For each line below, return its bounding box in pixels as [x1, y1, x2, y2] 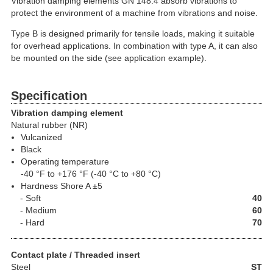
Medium [26, 205, 57, 215]
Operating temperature [21, 156, 109, 166]
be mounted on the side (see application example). [11, 53, 207, 63]
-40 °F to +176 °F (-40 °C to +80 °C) [21, 168, 161, 179]
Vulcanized [21, 132, 62, 142]
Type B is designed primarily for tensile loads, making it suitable [11, 29, 255, 38]
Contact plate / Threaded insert [11, 249, 140, 260]
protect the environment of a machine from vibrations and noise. [11, 8, 258, 18]
